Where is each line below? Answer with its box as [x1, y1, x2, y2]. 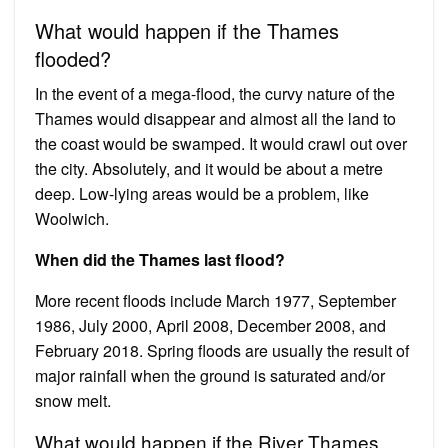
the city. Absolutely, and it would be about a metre [35, 156, 383, 180]
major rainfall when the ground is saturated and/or [35, 363, 385, 387]
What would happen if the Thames [35, 15, 339, 45]
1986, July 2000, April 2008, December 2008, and [35, 313, 386, 337]
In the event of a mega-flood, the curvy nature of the [35, 81, 395, 105]
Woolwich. [35, 206, 109, 230]
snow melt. [35, 388, 111, 412]
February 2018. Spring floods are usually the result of [35, 338, 409, 362]
